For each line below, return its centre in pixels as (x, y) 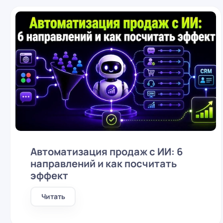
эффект (49, 175)
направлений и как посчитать (104, 164)
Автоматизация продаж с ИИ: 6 (107, 152)
